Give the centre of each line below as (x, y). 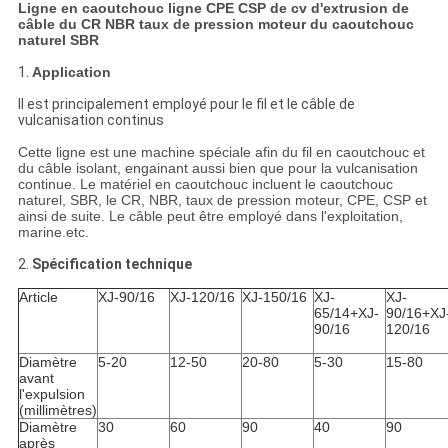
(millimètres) (57, 410)
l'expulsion (51, 394)
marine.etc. (53, 232)
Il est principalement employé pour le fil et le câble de (186, 104)
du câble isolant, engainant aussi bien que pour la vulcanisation (217, 168)
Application (71, 72)
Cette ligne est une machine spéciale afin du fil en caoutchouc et (221, 152)
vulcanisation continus (90, 120)
